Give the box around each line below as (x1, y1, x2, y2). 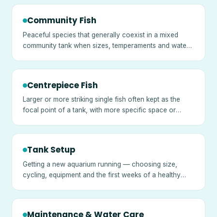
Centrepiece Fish (27, 79, 98, 91)
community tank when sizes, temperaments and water (23, 41, 189, 49)
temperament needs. (23, 117, 86, 125)
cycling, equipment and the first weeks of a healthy (23, 171, 181, 179)
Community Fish (27, 14, 97, 26)
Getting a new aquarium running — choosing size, (23, 160, 178, 169)
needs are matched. (23, 52, 84, 60)
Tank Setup (27, 144, 76, 156)
